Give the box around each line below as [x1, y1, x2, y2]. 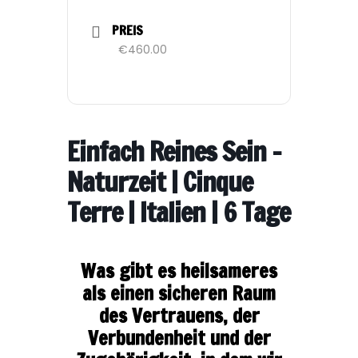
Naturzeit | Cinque [67, 163, 253, 201]
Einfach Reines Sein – [67, 133, 281, 170]
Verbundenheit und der [87, 324, 271, 352]
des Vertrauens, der [98, 302, 260, 329]
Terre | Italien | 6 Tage [67, 193, 290, 231]
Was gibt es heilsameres [81, 257, 277, 284]
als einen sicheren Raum [82, 280, 276, 307]
